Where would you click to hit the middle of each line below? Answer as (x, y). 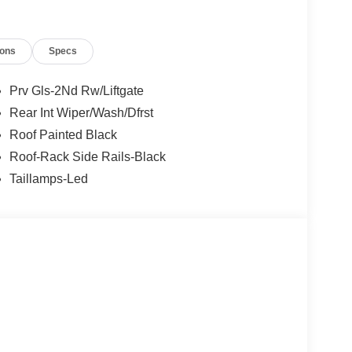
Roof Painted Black (63, 135)
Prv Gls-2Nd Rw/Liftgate (76, 91)
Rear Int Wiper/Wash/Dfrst (81, 113)
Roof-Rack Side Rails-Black (87, 157)
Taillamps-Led (48, 179)
